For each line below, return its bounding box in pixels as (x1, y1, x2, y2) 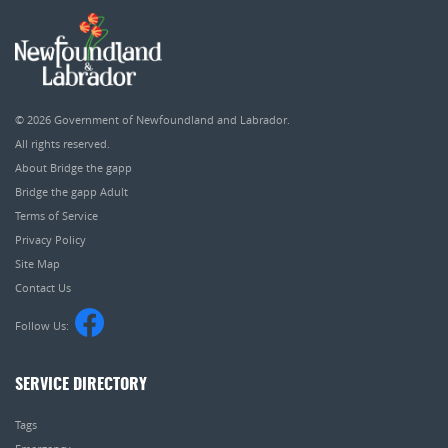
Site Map (15, 256, 60, 272)
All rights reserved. (15, 136, 110, 152)
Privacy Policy (15, 232, 86, 248)
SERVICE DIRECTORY (15, 377, 147, 394)
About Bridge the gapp (15, 160, 132, 176)
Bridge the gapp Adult (15, 184, 128, 200)
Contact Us (15, 280, 71, 296)
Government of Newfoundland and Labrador (54, 112, 287, 128)
